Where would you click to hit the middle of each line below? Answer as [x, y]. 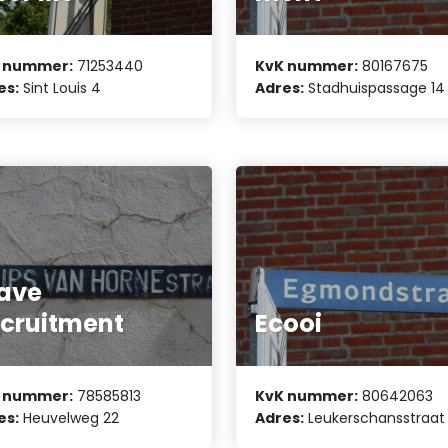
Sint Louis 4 [60, 87]
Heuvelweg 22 [69, 417]
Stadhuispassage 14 [375, 87]
